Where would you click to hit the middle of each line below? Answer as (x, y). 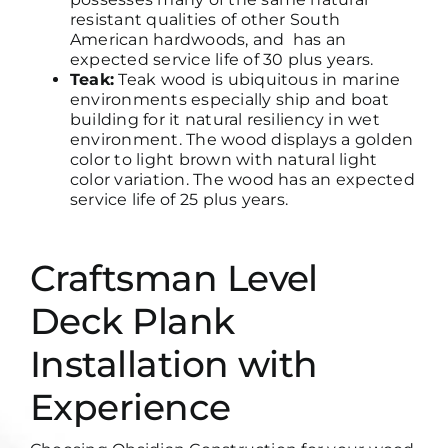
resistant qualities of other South (205, 20)
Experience (130, 406)
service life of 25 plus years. (181, 200)
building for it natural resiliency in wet (224, 120)
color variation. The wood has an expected (242, 180)
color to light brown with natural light (223, 160)
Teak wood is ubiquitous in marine (257, 80)
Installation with (173, 363)
